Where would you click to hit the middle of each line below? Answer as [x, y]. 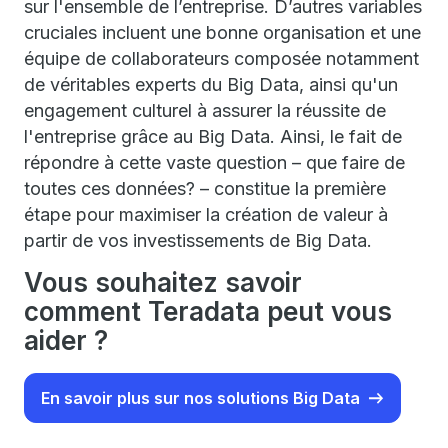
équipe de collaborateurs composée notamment [221, 58]
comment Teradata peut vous [208, 311]
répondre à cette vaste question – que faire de [214, 162]
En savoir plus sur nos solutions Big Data [200, 398]
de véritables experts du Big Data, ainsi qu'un [211, 84]
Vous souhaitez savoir [163, 282]
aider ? [66, 340]
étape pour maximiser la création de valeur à [206, 214]
